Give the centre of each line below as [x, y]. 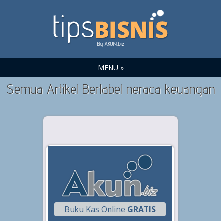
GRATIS [142, 209]
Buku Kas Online [96, 209]
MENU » [110, 67]
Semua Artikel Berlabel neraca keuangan [110, 89]
